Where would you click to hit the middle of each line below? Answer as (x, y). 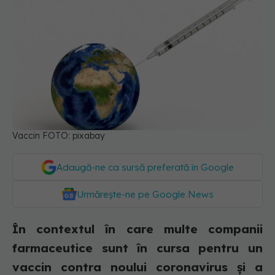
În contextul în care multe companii (137, 229)
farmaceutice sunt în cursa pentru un (137, 248)
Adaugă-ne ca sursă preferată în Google (145, 168)
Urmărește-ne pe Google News (145, 195)
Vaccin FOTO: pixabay (59, 136)
